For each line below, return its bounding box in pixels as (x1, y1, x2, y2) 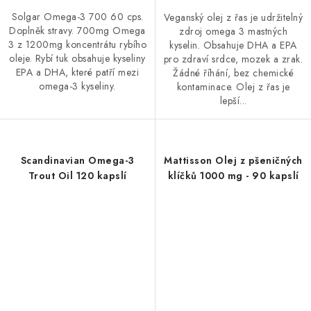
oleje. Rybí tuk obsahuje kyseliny (9, 51, 146, 66)
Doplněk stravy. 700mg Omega (9, 24, 146, 38)
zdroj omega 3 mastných (179, 24, 287, 39)
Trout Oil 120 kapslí (28, 169, 127, 183)
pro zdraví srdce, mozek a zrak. (163, 52, 303, 67)
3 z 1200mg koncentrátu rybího (8, 37, 147, 52)
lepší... (219, 94, 247, 108)
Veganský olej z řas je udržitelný (163, 10, 303, 25)
